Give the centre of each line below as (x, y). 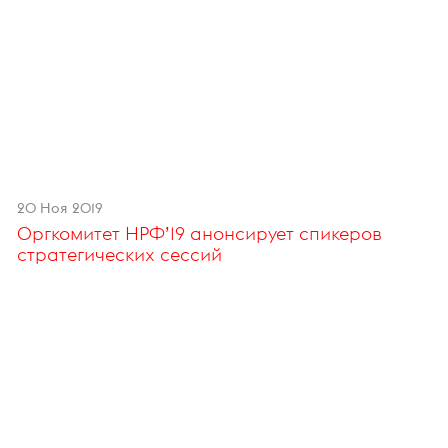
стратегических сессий (119, 255)
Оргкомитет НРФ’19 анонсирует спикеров (199, 234)
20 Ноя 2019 (59, 208)
